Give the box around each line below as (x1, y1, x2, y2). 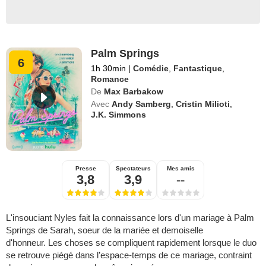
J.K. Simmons (91, 109, 147, 119)
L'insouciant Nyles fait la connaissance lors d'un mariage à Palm (6, 212, 254, 223)
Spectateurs (115, 164, 151, 172)
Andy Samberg (112, 99, 172, 109)
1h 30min (91, 63, 129, 73)
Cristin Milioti (176, 99, 230, 109)
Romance (91, 74, 129, 84)
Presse (75, 164, 96, 172)
